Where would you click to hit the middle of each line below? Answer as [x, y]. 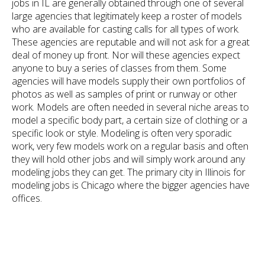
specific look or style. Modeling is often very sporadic [122, 133]
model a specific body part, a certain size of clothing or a [130, 120]
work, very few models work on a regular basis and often [130, 146]
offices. [27, 198]
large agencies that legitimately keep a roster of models [127, 16]
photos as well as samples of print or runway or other [125, 94]
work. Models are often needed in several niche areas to [130, 107]
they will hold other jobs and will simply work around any [128, 159]
